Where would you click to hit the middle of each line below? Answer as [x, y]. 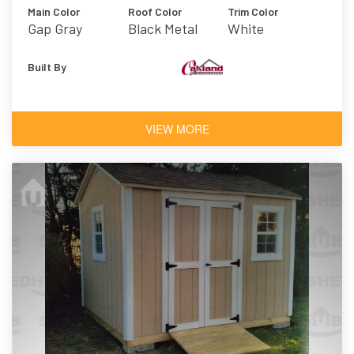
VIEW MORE [177, 128]
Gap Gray [55, 28]
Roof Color [154, 11]
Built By [47, 66]
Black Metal [162, 28]
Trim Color [253, 11]
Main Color [54, 11]
